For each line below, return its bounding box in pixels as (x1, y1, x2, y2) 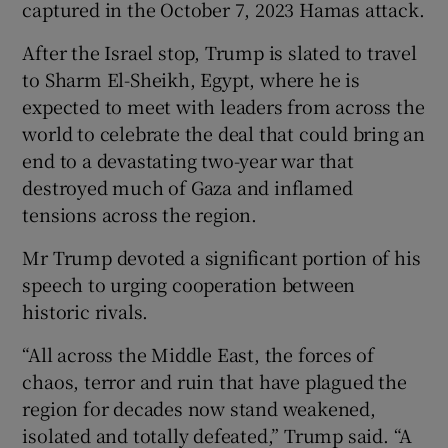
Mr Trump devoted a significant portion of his (22, 244, 421, 271)
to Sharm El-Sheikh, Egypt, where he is (22, 66, 360, 93)
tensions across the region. (22, 201, 258, 228)
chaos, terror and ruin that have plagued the (22, 368, 407, 395)
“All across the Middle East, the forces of (22, 341, 375, 368)
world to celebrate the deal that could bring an (22, 120, 426, 147)
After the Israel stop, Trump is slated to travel (22, 39, 417, 66)
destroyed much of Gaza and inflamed (22, 174, 353, 201)
